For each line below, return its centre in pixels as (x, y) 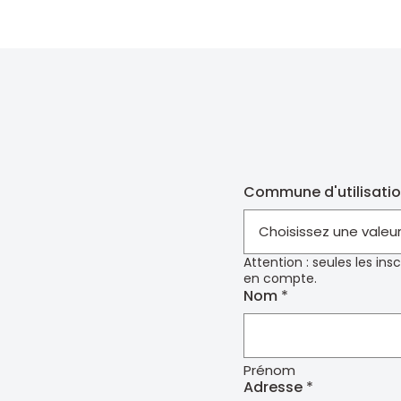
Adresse (273, 387)
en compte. (280, 278)
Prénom (269, 370)
